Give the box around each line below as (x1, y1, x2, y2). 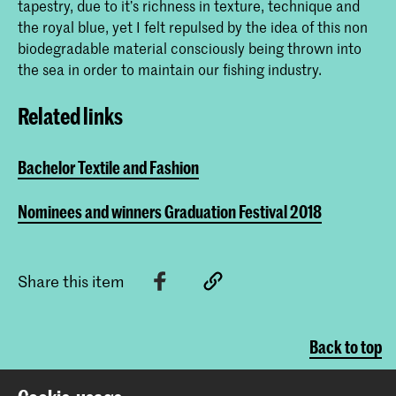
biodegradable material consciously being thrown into (18, 38, 362, 58)
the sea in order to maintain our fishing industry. (18, 59, 322, 80)
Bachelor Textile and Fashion (18, 156, 199, 178)
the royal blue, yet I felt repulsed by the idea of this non (18, 17, 368, 37)
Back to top (309, 337, 382, 358)
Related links (18, 103, 123, 130)
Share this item (18, 270, 125, 292)
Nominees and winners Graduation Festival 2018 (18, 201, 322, 222)
